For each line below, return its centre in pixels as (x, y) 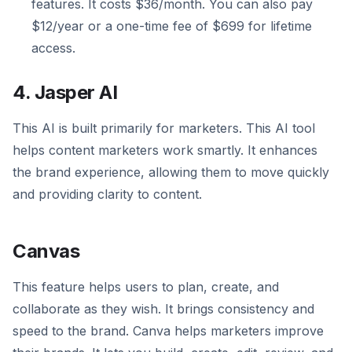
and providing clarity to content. (107, 194)
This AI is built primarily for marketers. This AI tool (164, 128)
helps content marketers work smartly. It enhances (165, 150)
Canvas (46, 251)
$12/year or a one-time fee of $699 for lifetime (172, 26)
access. (53, 48)
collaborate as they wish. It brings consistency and (163, 309)
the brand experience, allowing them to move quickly (171, 172)
